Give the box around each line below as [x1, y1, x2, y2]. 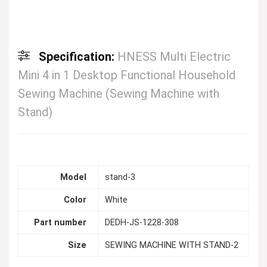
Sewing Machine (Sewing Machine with [18, 86, 219, 101]
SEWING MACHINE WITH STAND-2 [105, 240, 238, 251]
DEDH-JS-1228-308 [105, 218, 179, 228]
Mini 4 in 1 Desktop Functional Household [18, 68, 235, 82]
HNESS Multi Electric [117, 49, 231, 64]
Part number [34, 218, 86, 228]
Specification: [39, 49, 117, 64]
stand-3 [105, 172, 135, 183]
